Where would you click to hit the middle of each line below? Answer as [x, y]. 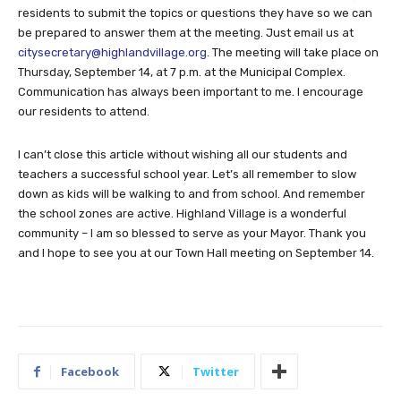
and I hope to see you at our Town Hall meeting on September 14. [196, 253]
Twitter [216, 372]
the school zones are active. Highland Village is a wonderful [182, 214]
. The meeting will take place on [293, 53]
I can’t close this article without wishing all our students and [183, 155]
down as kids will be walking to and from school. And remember [192, 194]
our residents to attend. [84, 112]
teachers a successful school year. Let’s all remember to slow [187, 175]
